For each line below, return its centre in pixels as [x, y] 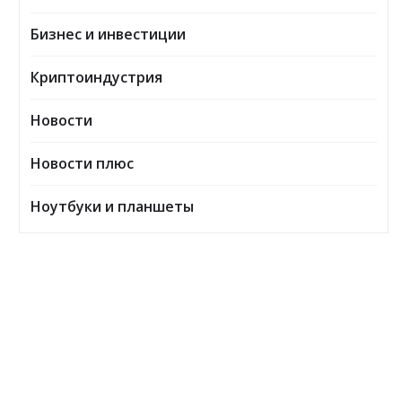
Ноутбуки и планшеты [112, 207]
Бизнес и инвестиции [108, 35]
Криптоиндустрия [96, 78]
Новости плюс [82, 164]
